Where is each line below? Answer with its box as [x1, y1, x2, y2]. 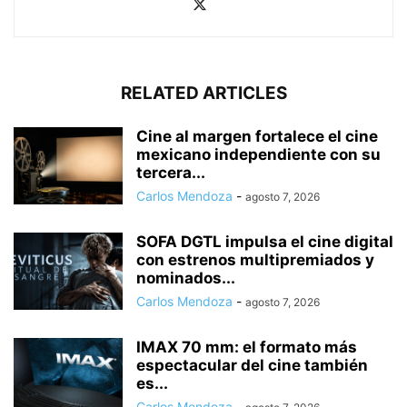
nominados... [136, 268, 235, 287]
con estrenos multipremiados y [136, 250, 374, 269]
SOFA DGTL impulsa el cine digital [136, 232, 393, 251]
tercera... [136, 163, 205, 182]
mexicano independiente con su [136, 144, 381, 164]
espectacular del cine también [136, 355, 368, 374]
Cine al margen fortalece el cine [136, 126, 378, 145]
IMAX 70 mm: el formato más [136, 337, 357, 356]
